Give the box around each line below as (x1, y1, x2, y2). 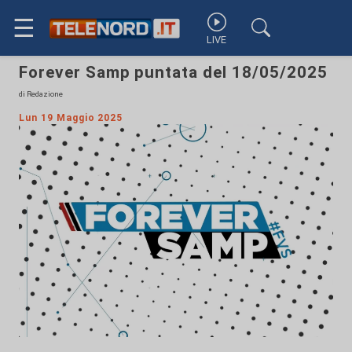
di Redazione (19, 90, 63, 98)
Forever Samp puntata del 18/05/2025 (19, 63, 328, 82)
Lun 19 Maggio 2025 (19, 112, 123, 123)
